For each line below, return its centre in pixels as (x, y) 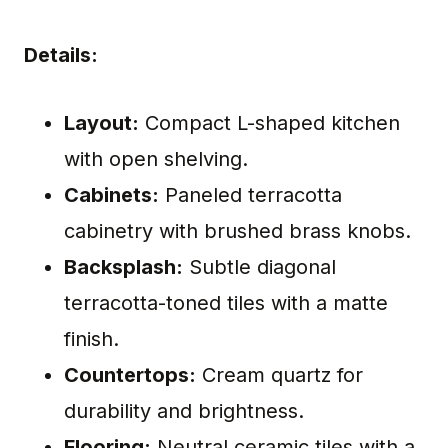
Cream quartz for (279, 375)
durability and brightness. (184, 411)
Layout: (101, 123)
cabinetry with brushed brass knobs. (237, 231)
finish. (91, 339)
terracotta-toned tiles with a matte (226, 303)
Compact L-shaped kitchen (269, 123)
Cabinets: (111, 195)
